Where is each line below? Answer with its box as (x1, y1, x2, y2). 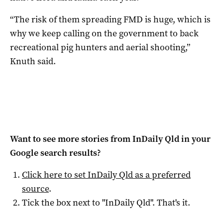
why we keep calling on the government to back (10, 27, 199, 40)
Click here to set (22, 169, 88, 181)
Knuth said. (10, 55, 56, 68)
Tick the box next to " (22, 197, 105, 209)
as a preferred (133, 169, 191, 181)
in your (179, 133, 211, 145)
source (22, 183, 49, 195)
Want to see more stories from (10, 133, 132, 145)
